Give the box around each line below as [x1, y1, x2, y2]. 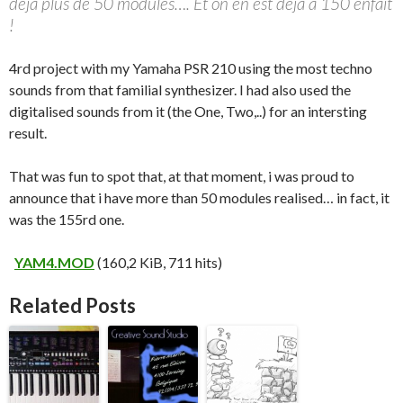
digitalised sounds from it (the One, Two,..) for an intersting [9, 103, 367, 121]
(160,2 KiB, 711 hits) [94, 254, 222, 272]
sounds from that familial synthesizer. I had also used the [9, 81, 351, 99]
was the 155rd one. [9, 210, 124, 228]
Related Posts [9, 293, 136, 318]
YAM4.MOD [14, 254, 94, 272]
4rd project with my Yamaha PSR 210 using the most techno [9, 59, 372, 77]
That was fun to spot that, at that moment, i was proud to [9, 167, 354, 185]
